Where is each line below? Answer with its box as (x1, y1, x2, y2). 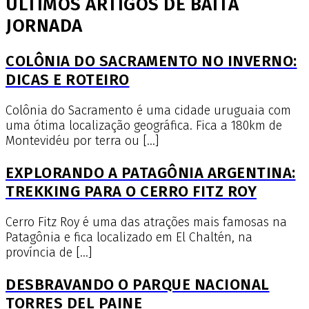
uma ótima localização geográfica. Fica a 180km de (6, 118, 282, 134)
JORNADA (6, 15, 83, 37)
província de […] (6, 245, 92, 261)
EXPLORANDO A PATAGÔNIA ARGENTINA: (6, 163, 296, 183)
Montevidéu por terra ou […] (6, 133, 159, 149)
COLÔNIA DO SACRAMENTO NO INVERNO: (6, 52, 297, 71)
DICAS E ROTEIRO (6, 70, 130, 90)
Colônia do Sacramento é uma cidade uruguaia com (6, 103, 291, 119)
